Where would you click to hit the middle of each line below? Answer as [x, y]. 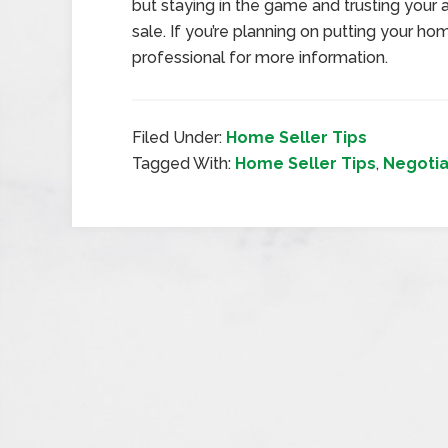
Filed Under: [179, 137]
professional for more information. [260, 57]
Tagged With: [183, 163]
